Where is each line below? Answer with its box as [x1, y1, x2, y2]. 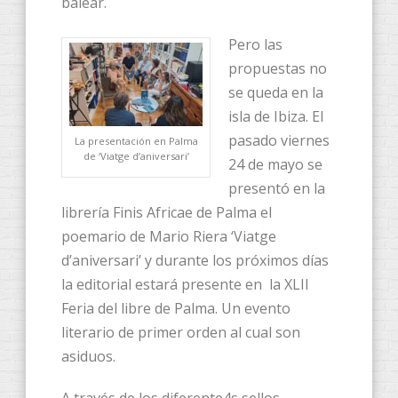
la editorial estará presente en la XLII [61, 275, 309, 295]
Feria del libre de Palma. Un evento [61, 298, 291, 319]
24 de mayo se [228, 155, 322, 175]
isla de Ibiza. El [228, 107, 323, 127]
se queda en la [228, 83, 323, 103]
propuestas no [228, 59, 330, 79]
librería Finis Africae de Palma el [61, 203, 272, 223]
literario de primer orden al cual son [61, 322, 300, 343]
